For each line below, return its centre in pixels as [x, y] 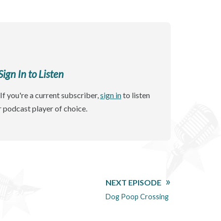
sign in [110, 95]
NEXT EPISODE [133, 182]
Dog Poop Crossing [137, 196]
